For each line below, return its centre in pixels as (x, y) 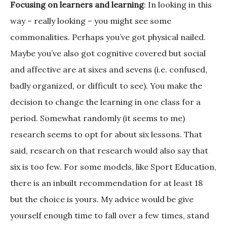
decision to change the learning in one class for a (105, 102)
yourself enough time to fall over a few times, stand (110, 216)
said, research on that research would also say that (109, 151)
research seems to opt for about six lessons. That (106, 135)
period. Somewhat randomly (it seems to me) (98, 118)
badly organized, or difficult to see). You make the (106, 86)
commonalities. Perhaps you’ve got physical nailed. (108, 37)
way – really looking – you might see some (91, 21)
